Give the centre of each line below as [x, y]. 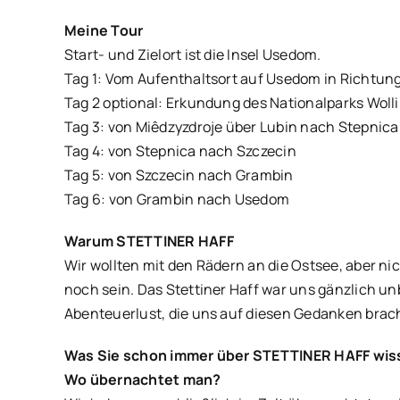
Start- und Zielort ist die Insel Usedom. [192, 54]
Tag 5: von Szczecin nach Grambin [179, 175]
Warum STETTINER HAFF [149, 241]
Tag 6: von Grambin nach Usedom [177, 199]
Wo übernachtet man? [142, 379]
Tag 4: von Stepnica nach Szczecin [180, 151]
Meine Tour [104, 30]
